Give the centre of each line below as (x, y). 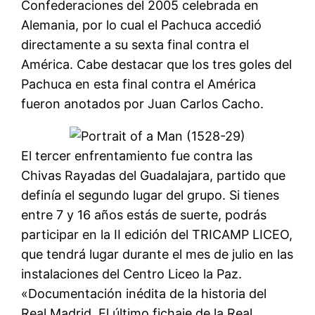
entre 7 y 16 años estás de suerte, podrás (144, 215)
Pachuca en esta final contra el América (139, 84)
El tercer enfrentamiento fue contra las (137, 156)
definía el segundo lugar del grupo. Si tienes (150, 195)
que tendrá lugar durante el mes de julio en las (157, 255)
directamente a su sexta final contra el (135, 45)
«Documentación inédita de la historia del (144, 294)
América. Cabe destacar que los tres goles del (157, 65)
